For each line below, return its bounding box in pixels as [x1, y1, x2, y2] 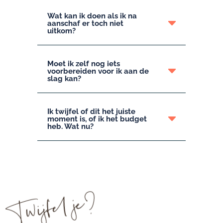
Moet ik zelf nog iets [47, 59, 120, 68]
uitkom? [47, 26, 76, 35]
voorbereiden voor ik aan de [47, 66, 149, 76]
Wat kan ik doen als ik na [47, 11, 137, 20]
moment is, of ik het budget [47, 114, 147, 123]
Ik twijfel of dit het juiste [47, 107, 135, 116]
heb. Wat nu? [47, 121, 94, 131]
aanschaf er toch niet [47, 18, 123, 28]
